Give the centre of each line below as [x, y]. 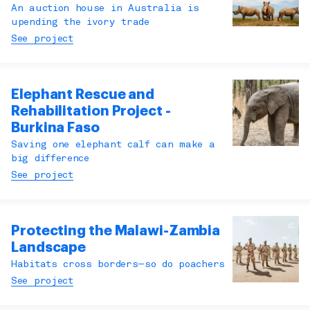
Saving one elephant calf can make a [113, 145]
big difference [50, 159]
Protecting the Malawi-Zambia [116, 231]
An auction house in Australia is [105, 9]
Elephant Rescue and [83, 95]
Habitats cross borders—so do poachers [118, 265]
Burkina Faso [55, 128]
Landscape [49, 248]
